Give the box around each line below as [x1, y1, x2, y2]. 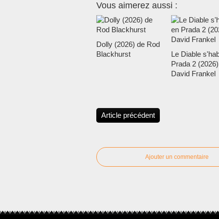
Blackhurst [96, 50, 131, 58]
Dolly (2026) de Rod [96, 40, 160, 48]
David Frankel [171, 69, 216, 78]
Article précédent [101, 111, 155, 119]
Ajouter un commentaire [145, 153, 209, 160]
